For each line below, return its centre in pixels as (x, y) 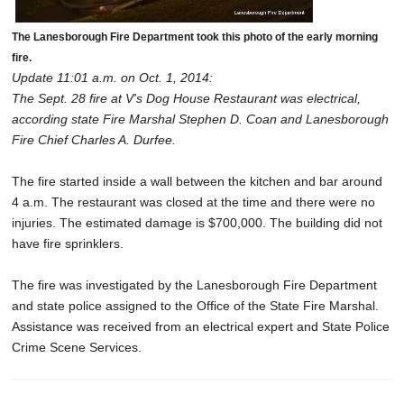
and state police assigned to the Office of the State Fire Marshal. (195, 306)
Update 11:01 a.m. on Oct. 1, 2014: (112, 78)
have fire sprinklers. (68, 244)
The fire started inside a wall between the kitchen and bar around (197, 182)
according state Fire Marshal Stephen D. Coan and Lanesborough (200, 119)
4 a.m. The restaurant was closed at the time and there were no (193, 202)
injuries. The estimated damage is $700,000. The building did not (197, 223)
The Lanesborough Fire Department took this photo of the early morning (195, 37)
